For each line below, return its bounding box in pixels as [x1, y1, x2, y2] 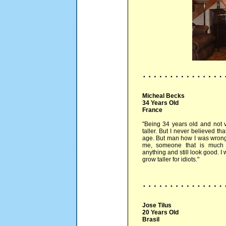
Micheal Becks [142, 92, 185, 99]
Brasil [142, 216, 159, 223]
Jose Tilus [142, 202, 172, 209]
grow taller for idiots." [142, 156, 199, 163]
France [142, 106, 162, 114]
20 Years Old [142, 209, 179, 216]
